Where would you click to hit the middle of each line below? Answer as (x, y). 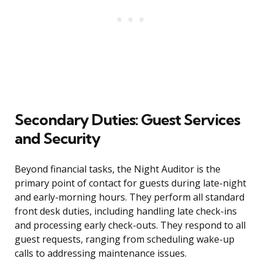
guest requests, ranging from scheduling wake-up (125, 239)
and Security (57, 139)
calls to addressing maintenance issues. (101, 254)
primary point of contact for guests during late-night (130, 183)
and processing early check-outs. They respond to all (130, 225)
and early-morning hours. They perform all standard (130, 197)
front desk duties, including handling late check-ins (126, 211)
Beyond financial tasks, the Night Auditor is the (118, 169)
